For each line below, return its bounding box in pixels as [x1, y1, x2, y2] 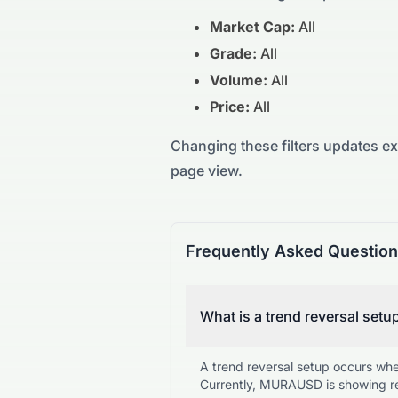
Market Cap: [210, 18, 295, 36]
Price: [210, 98, 250, 116]
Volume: [210, 71, 267, 90]
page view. [171, 162, 243, 180]
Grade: [210, 44, 257, 63]
